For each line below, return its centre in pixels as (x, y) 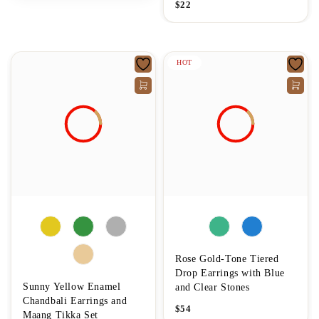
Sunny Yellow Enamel (72, 286)
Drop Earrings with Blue (230, 273)
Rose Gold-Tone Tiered (227, 258)
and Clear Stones (213, 287)
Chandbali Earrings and (75, 300)
